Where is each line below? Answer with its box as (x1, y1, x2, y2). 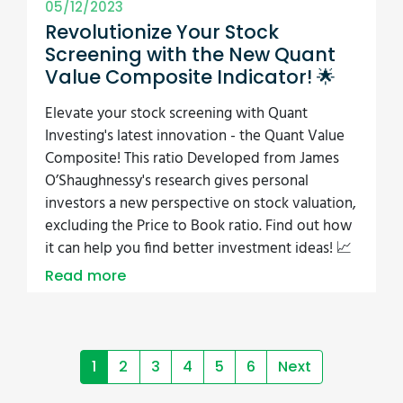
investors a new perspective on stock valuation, (45, 191, 356, 216)
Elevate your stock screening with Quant (45, 101, 308, 126)
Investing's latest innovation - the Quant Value (45, 123, 345, 148)
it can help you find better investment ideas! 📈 (45, 236, 352, 261)
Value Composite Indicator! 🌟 (45, 63, 336, 90)
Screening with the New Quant (45, 40, 336, 67)
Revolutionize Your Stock (45, 18, 279, 45)
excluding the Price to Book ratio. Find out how (45, 213, 352, 238)
